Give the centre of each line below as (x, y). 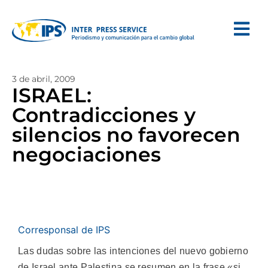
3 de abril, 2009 (44, 79)
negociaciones (87, 154)
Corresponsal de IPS (64, 230)
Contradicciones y (104, 115)
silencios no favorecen (127, 135)
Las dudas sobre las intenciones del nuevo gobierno (133, 251)
